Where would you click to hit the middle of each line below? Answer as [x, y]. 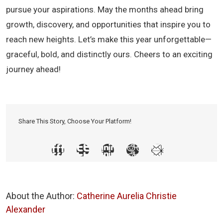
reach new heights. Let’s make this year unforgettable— [109, 39]
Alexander [26, 209]
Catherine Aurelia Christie [127, 196]
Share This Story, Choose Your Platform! [75, 121]
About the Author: [41, 196]
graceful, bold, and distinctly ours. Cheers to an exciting [109, 54]
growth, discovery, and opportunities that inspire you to [108, 24]
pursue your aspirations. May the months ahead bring [105, 9]
